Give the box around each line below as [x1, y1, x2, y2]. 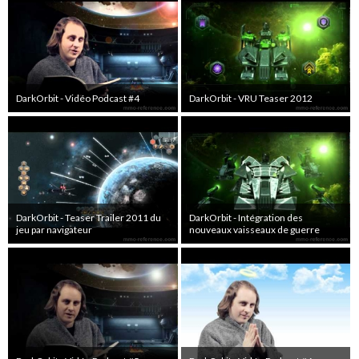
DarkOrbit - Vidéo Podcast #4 [16, 92, 139, 105]
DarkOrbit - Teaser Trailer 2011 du [16, 211, 161, 224]
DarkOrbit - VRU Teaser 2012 [188, 92, 313, 105]
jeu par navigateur [16, 223, 92, 236]
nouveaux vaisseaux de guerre [188, 223, 320, 236]
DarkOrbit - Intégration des [188, 211, 303, 224]
